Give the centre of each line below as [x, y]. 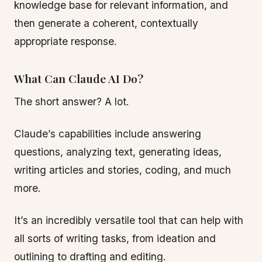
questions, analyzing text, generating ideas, [118, 152]
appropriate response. [65, 41]
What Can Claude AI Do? [79, 78]
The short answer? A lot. [72, 101]
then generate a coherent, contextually [106, 23]
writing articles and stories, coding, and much [123, 170]
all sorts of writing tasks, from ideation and [115, 238]
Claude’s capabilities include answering [108, 134]
